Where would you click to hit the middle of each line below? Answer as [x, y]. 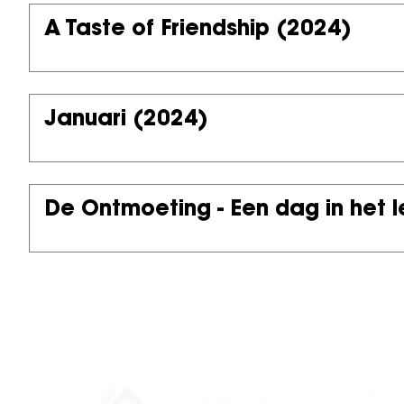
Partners [78, 348]
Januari [85, 120]
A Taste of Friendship [157, 30]
